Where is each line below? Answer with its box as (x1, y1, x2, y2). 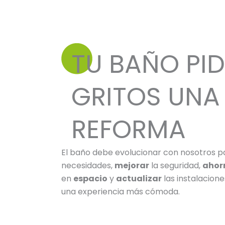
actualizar (116, 172, 162, 184)
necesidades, (61, 159, 115, 171)
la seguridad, (149, 159, 202, 171)
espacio (73, 172, 107, 184)
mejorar (115, 159, 149, 171)
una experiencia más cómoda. (61, 185, 180, 197)
